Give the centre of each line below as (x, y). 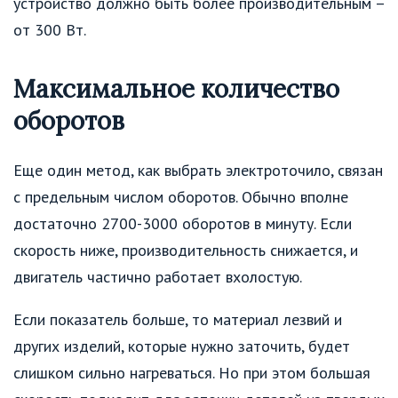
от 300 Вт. (50, 29)
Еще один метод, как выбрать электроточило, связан (198, 171)
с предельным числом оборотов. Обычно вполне (181, 197)
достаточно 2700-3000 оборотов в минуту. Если (183, 224)
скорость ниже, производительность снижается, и (186, 251)
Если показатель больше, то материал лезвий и (178, 320)
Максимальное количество (176, 88)
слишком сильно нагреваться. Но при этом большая (192, 373)
